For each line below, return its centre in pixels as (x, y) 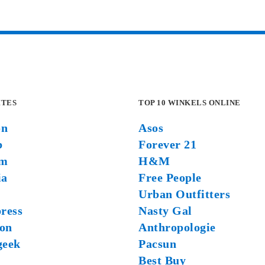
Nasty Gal (165, 211)
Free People (170, 178)
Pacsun (157, 244)
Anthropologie (177, 227)
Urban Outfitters (184, 194)
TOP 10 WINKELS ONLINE (190, 103)
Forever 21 (167, 145)
